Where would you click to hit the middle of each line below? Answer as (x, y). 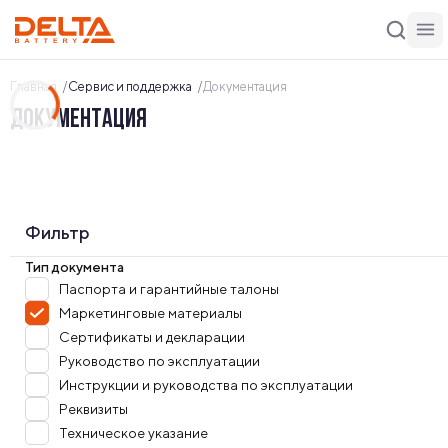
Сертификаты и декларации (152, 337)
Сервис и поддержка (130, 86)
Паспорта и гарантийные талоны (169, 289)
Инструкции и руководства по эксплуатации (206, 385)
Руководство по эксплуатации (159, 361)
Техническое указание (133, 433)
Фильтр (57, 232)
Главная (33, 86)
